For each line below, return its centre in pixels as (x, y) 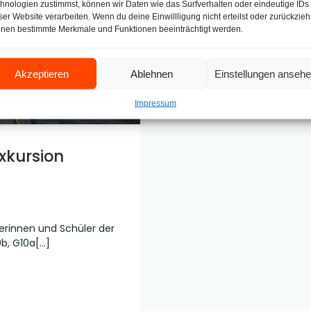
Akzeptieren (42, 73)
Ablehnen (152, 73)
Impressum (155, 103)
